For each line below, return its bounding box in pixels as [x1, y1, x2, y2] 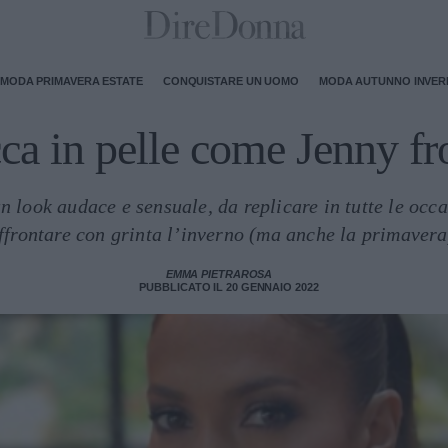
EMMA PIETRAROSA [165, 268, 273, 280]
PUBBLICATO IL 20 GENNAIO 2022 [139, 281, 319, 293]
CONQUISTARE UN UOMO [162, 74, 299, 87]
